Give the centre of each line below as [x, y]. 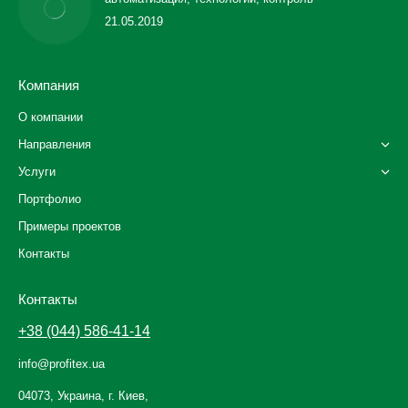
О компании [51, 117]
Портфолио [50, 199]
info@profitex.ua [61, 364]
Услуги [37, 172]
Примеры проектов [70, 227]
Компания [49, 86]
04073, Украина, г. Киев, [83, 396]
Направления [55, 145]
